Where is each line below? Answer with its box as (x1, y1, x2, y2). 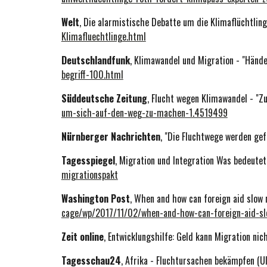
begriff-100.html (61, 67, 123, 82)
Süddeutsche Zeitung (61, 91, 147, 105)
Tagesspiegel (61, 153, 115, 167)
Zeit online (61, 229, 104, 244)
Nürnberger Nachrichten (61, 129, 160, 144)
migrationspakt (61, 167, 118, 182)
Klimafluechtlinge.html (61, 29, 146, 44)
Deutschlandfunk (61, 53, 130, 67)
